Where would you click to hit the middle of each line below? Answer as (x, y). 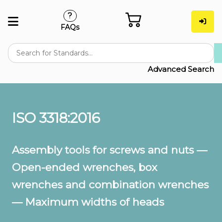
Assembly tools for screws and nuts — (110, 150)
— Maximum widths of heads (88, 202)
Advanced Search (181, 69)
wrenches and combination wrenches (110, 185)
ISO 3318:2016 (56, 118)
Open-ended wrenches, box (84, 167)
